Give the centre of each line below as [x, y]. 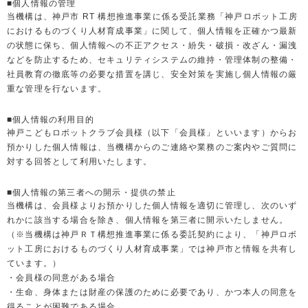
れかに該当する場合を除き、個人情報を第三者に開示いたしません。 [148, 220]
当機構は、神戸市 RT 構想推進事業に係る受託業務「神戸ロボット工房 [152, 16]
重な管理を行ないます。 [57, 89]
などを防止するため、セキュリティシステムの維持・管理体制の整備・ [152, 60]
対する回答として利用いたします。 [80, 162]
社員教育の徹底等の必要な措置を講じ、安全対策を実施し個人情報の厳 [152, 74]
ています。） [34, 263]
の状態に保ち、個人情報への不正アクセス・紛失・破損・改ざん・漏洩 [152, 45]
